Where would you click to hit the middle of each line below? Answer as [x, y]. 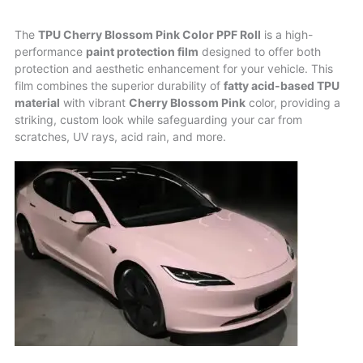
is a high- [287, 35]
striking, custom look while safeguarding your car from [158, 120]
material [37, 103]
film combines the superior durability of [119, 86]
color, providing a [293, 103]
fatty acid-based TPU [282, 86]
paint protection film [142, 52]
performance [50, 52]
